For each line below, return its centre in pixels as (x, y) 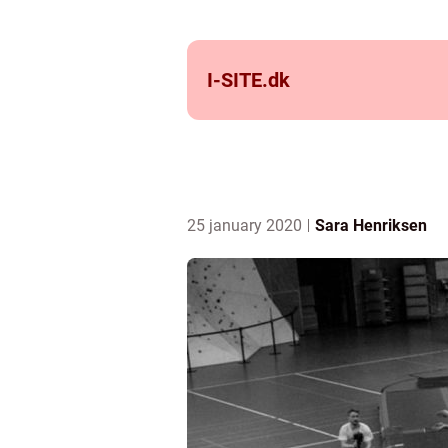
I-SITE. (237, 80)
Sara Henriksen (371, 225)
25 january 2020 (246, 225)
